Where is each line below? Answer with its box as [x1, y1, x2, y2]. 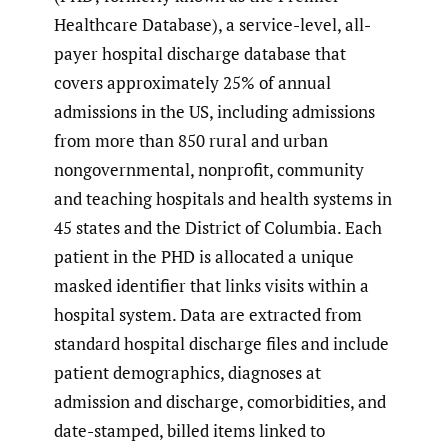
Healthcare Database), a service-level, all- [54, 13, 371, 37]
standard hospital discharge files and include [54, 332, 389, 356]
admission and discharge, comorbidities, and [54, 390, 386, 414]
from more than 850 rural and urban [54, 129, 328, 153]
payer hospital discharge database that [54, 42, 346, 66]
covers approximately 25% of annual [54, 71, 331, 95]
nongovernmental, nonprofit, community [54, 158, 364, 182]
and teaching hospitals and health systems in [54, 187, 392, 211]
